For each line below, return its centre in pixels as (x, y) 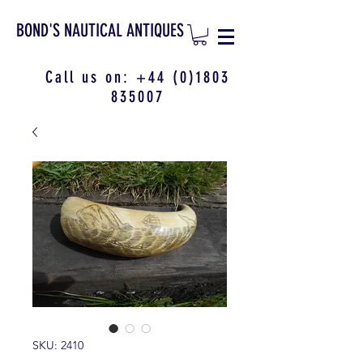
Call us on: (91, 77)
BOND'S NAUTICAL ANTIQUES (100, 30)
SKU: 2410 (58, 346)
